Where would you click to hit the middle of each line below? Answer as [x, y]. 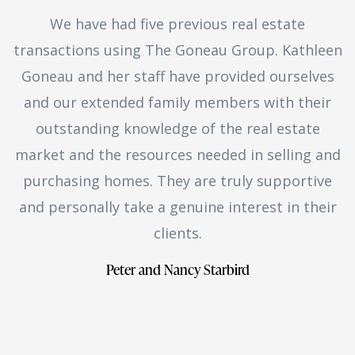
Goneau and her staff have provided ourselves [177, 76]
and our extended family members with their [177, 102]
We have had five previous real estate [177, 23]
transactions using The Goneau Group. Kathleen [177, 50]
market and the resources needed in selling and [177, 154]
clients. [177, 233]
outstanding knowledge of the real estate [177, 128]
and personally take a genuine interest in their [177, 206]
